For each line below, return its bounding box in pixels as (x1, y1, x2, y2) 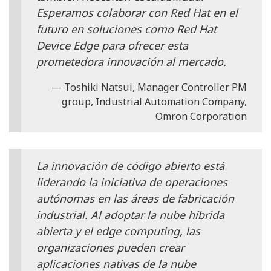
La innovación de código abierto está (36, 158, 224, 174)
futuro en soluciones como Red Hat (36, 21, 217, 36)
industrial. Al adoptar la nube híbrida (36, 207, 224, 223)
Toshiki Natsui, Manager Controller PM (64, 80, 247, 94)
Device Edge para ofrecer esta (36, 38, 188, 53)
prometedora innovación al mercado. (36, 54, 226, 69)
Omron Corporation (155, 109, 247, 123)
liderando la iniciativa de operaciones (36, 175, 227, 190)
